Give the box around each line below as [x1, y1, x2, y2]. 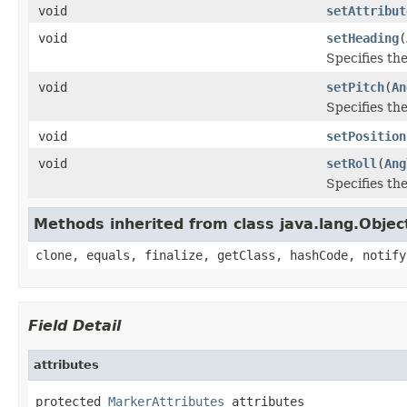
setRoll [326, 155, 377, 171]
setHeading [326, 30, 399, 45]
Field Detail [28, 316, 121, 334]
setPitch [326, 79, 384, 94]
